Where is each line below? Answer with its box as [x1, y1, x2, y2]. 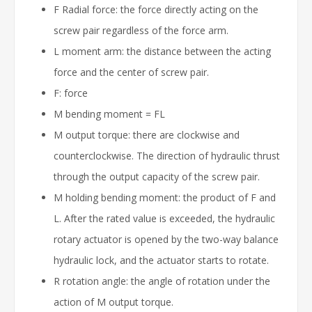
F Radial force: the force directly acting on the [54, 3, 258, 17]
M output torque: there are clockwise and [54, 128, 240, 142]
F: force [54, 86, 88, 100]
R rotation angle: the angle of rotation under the [54, 274, 270, 288]
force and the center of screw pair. [54, 65, 209, 79]
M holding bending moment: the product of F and [54, 191, 276, 205]
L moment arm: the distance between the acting [54, 45, 271, 58]
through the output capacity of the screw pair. [54, 170, 260, 184]
